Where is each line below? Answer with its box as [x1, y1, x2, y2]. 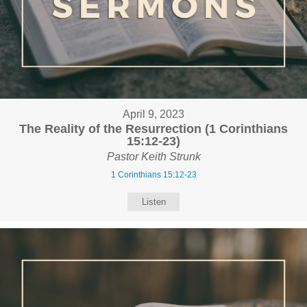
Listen [141, 196, 166, 207]
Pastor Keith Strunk [106, 150, 201, 162]
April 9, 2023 [123, 108, 184, 120]
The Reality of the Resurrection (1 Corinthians [19, 121, 288, 136]
